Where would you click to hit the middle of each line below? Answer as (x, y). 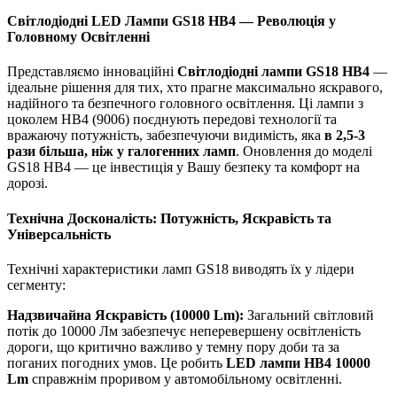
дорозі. (27, 183)
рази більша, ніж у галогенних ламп (121, 152)
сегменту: (36, 284)
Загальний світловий (309, 315)
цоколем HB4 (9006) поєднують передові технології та (172, 120)
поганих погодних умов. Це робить (117, 362)
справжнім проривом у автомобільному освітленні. (185, 378)
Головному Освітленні (78, 37)
